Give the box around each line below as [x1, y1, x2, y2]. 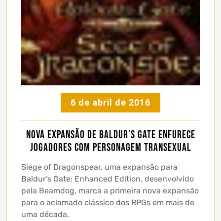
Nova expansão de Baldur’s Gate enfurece [26, 128, 195, 142]
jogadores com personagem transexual [30, 141, 191, 154]
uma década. [21, 209, 69, 219]
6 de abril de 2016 [71, 97, 150, 108]
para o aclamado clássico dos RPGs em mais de [21, 197, 194, 207]
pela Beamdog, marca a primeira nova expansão [21, 185, 199, 195]
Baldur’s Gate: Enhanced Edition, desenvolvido [21, 174, 194, 184]
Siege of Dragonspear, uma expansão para [21, 162, 178, 172]
